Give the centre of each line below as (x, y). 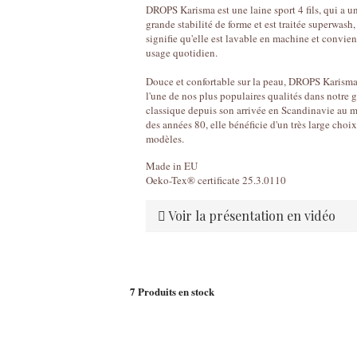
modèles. (165, 139)
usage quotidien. (184, 53)
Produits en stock (177, 291)
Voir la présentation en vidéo (251, 216)
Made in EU (172, 166)
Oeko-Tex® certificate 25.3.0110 (216, 180)
